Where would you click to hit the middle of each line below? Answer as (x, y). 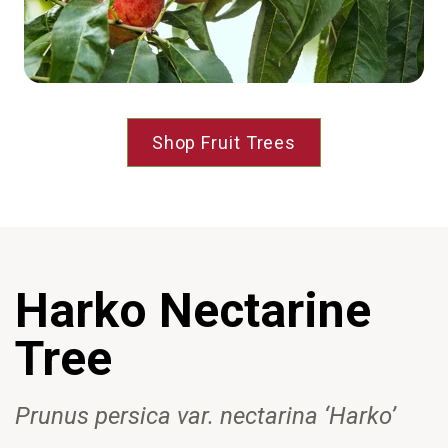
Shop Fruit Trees (224, 143)
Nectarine (265, 311)
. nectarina (266, 416)
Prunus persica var (111, 416)
